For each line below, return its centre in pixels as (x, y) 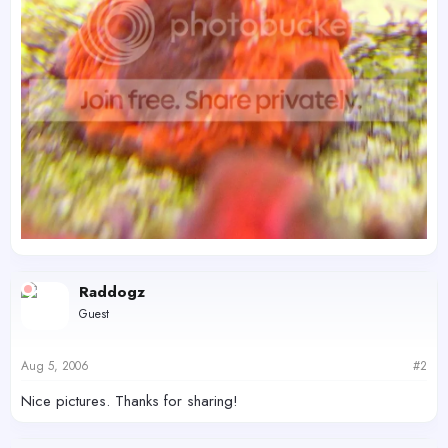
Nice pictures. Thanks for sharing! (129, 401)
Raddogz (112, 291)
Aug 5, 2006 (55, 366)
